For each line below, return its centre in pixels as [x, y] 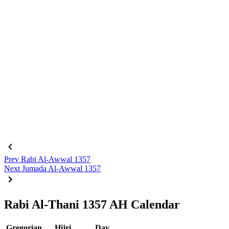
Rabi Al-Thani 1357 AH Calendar [92, 204]
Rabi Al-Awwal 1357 [56, 159]
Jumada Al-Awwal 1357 [61, 168]
